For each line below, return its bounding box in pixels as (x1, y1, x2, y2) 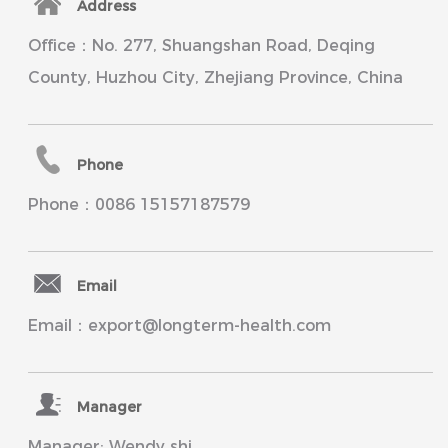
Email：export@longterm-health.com (27, 316, 331, 336)
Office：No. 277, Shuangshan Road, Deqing (27, 36, 375, 56)
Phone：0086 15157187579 (27, 195, 250, 215)
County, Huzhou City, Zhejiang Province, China (27, 68, 403, 88)
